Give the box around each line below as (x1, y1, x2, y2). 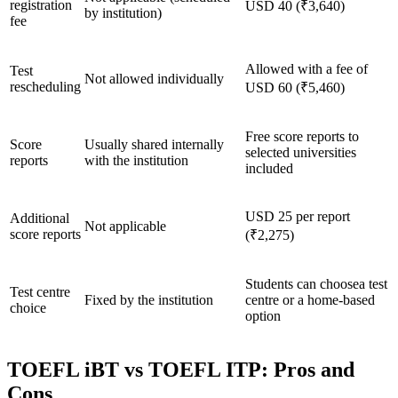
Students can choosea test (245, 275, 387, 291)
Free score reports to (245, 128, 359, 144)
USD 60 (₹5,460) (245, 79, 345, 95)
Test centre (10, 283, 70, 299)
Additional (10, 210, 69, 226)
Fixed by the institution (84, 291, 213, 307)
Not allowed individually (84, 70, 224, 86)
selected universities (245, 144, 356, 160)
